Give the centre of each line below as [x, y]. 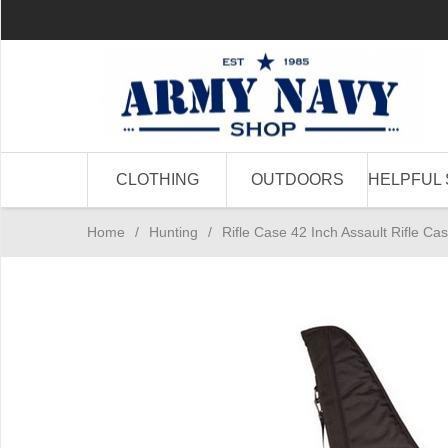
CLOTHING [157, 179]
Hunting [173, 232]
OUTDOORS [297, 179]
